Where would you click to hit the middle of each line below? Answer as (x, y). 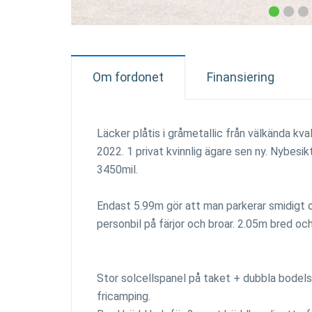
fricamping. (124, 296)
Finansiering (241, 77)
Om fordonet (128, 77)
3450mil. (117, 170)
